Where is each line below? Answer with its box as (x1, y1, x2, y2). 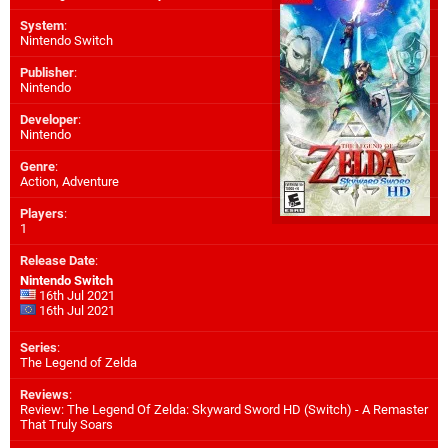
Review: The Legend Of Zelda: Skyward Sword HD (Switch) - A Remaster (20, 402, 428, 418)
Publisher (20, 65, 74, 81)
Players (20, 206, 64, 222)
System (20, 18, 64, 34)
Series (20, 340, 57, 356)
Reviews (20, 387, 69, 403)
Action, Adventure (20, 174, 119, 190)
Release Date (20, 253, 95, 269)
